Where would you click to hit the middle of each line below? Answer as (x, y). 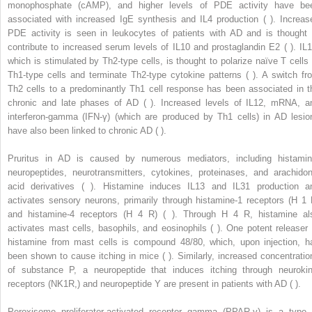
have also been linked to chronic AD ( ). (87, 131)
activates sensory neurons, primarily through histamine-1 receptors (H (155, 201)
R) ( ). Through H (188, 214)
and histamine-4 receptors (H (73, 214)
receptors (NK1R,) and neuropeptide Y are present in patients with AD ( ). (154, 284)
